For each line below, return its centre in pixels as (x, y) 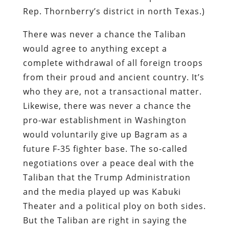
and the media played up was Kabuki (102, 191)
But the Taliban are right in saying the (105, 220)
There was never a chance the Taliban (104, 34)
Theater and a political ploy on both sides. (114, 206)
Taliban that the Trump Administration (107, 177)
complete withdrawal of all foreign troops (113, 63)
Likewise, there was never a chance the (107, 106)
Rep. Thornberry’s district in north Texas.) (114, 11)
